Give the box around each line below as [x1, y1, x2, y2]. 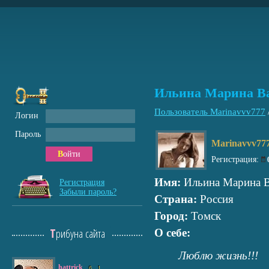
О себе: [154, 226, 190, 239]
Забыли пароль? [59, 187, 116, 196]
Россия [197, 193, 234, 205]
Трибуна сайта [55, 226, 105, 241]
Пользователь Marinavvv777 [154, 107, 265, 116]
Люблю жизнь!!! [178, 249, 258, 262]
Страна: [154, 193, 197, 205]
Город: [154, 210, 188, 222]
